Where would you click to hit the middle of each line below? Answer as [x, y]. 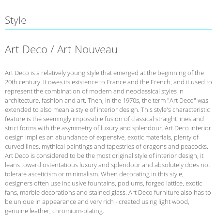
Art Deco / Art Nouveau [61, 49]
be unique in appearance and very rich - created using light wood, [97, 201]
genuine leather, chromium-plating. [54, 210]
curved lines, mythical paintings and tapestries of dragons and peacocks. [107, 146]
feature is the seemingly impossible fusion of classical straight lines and [104, 118]
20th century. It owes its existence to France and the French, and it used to [108, 82]
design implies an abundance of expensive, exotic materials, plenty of [102, 137]
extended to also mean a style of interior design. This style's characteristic [107, 109]
